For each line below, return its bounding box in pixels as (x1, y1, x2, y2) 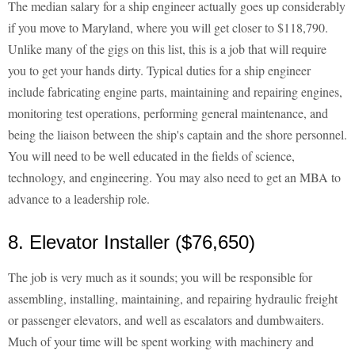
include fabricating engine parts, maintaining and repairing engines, (8, 83, 342, 101)
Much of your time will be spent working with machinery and (8, 333, 314, 350)
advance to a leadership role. (8, 190, 150, 208)
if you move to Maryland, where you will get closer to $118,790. (8, 19, 328, 36)
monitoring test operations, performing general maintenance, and (8, 105, 328, 122)
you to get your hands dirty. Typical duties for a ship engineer (8, 62, 311, 79)
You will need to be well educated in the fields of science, (8, 147, 295, 165)
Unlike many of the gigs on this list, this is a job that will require (8, 40, 326, 58)
